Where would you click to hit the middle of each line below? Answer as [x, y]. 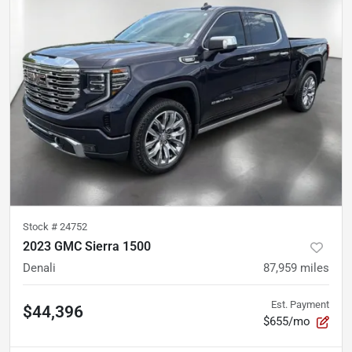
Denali [39, 268]
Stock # [41, 226]
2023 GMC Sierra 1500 [87, 246]
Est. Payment [300, 304]
